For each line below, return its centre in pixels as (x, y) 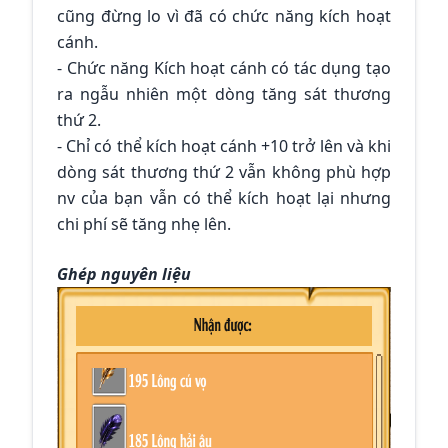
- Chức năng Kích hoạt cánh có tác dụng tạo (224, 68)
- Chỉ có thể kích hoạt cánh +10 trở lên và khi (224, 146)
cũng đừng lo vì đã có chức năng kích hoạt (224, 16)
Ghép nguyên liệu (124, 274)
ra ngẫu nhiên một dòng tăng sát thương (224, 94)
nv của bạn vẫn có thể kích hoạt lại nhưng (224, 198)
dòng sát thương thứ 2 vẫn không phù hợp (224, 172)
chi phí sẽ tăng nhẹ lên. (144, 224)
